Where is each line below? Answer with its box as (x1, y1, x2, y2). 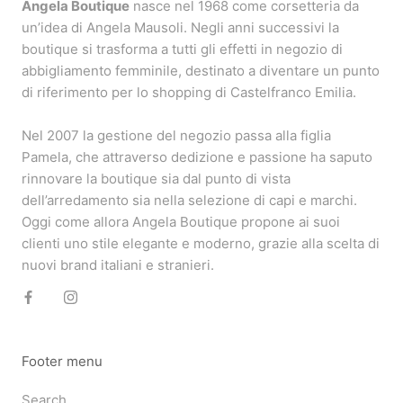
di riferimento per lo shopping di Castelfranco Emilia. (22, 83, 360, 101)
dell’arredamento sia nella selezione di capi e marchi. (22, 191, 357, 209)
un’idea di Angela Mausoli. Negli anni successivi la (22, 18, 339, 36)
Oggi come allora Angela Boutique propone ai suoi (22, 212, 340, 230)
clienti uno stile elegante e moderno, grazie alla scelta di (22, 234, 380, 252)
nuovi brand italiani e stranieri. (22, 255, 214, 273)
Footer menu (22, 352, 103, 370)
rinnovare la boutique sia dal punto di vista (22, 169, 291, 187)
